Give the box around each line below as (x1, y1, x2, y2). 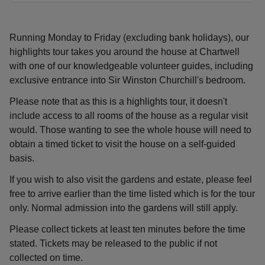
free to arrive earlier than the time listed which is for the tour (9, 189, 255, 199)
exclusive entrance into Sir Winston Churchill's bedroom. (9, 75, 245, 85)
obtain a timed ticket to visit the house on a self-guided (9, 139, 235, 149)
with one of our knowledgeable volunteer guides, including (9, 61, 253, 71)
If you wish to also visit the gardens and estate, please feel (9, 174, 252, 185)
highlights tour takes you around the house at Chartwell (9, 47, 240, 57)
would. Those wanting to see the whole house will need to (9, 125, 251, 135)
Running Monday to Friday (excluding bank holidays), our (9, 33, 249, 43)
